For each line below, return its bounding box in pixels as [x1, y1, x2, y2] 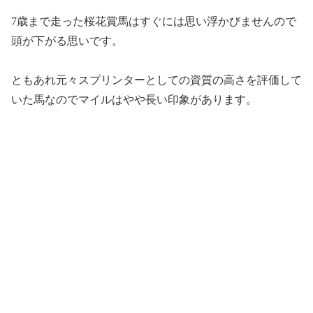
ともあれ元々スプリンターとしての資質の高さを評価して [11, 74, 302, 87]
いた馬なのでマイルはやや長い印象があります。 [11, 94, 257, 106]
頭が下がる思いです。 [11, 34, 123, 47]
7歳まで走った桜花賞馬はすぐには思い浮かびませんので [11, 15, 296, 27]
